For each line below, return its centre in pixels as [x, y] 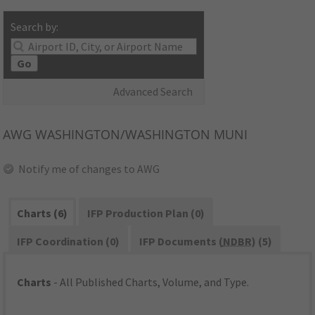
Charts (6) [43, 213]
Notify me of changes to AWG [89, 169]
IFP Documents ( [181, 242]
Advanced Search [153, 92]
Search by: [35, 27]
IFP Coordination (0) [69, 242]
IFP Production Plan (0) [146, 213]
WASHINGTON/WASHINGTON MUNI [140, 135]
